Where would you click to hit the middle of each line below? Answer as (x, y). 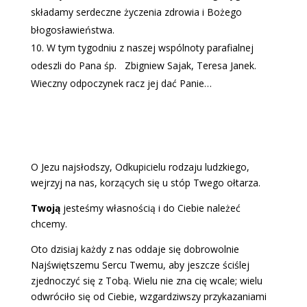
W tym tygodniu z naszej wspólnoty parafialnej (150, 48)
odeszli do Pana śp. (75, 65)
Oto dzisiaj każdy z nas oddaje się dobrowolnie (135, 249)
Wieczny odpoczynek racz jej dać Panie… (121, 83)
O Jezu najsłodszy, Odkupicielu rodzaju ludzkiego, (140, 167)
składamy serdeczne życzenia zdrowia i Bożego (136, 12)
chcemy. (49, 224)
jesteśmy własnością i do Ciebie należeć (150, 208)
